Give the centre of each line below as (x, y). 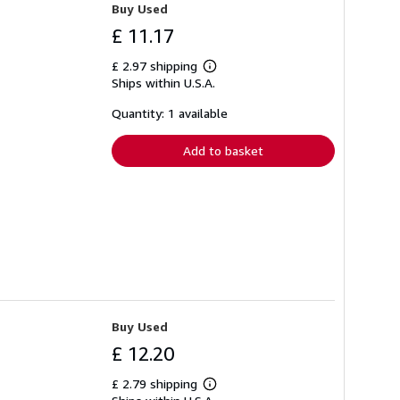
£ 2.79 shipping (156, 383)
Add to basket (223, 151)
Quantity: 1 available (170, 113)
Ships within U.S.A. (163, 83)
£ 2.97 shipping (156, 66)
